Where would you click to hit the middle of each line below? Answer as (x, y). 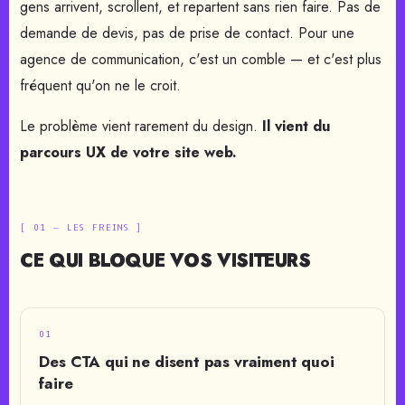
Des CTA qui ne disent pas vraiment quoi (187, 362)
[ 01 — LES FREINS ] (81, 228)
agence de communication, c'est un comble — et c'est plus (201, 59)
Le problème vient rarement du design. (141, 126)
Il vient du (297, 126)
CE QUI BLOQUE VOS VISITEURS (165, 261)
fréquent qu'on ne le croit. (101, 85)
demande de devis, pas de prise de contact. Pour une (188, 33)
